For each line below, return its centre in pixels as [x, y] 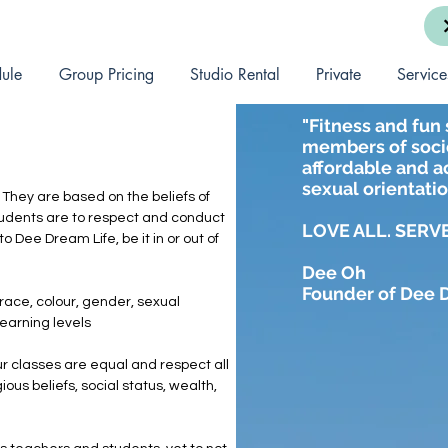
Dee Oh [334, 272]
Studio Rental [235, 74]
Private [338, 74]
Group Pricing [106, 74]
